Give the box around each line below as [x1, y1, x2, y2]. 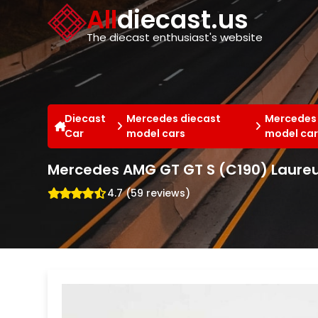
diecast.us [117, 2, 249, 37]
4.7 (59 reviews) [107, 185, 191, 200]
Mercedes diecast [126, 111, 221, 126]
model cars [126, 126, 185, 141]
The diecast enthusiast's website [87, 30, 263, 45]
